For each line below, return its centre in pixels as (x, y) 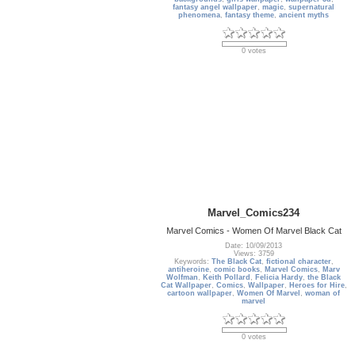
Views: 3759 (254, 254)
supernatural (312, 8)
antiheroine (189, 270)
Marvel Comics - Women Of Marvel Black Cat (254, 230)
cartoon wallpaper (200, 294)
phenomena (200, 15)
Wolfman (183, 278)
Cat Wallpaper (186, 286)
